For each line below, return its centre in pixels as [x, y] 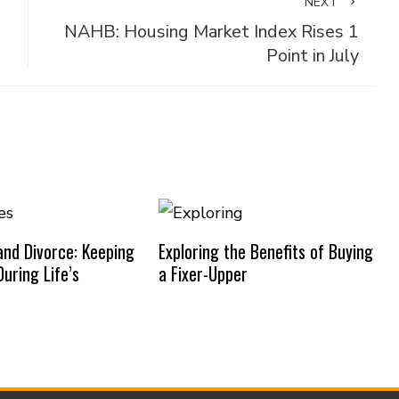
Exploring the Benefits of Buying [265, 251]
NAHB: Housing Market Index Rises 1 [211, 32]
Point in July [312, 56]
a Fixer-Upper [203, 273]
